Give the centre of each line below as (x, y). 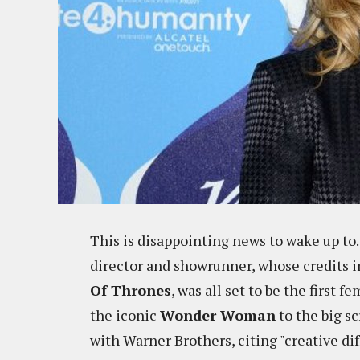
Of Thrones (131, 290)
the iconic (125, 315)
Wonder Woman (218, 315)
